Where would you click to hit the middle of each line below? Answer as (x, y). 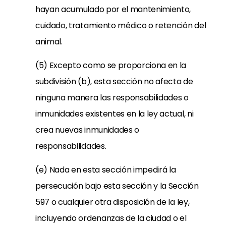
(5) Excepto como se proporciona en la (111, 65)
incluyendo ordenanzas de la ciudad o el (111, 218)
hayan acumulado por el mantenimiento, (113, 9)
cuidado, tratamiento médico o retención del (121, 25)
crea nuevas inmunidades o (87, 130)
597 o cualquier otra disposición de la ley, (112, 202)
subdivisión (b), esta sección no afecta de (114, 81)
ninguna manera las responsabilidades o (112, 98)
